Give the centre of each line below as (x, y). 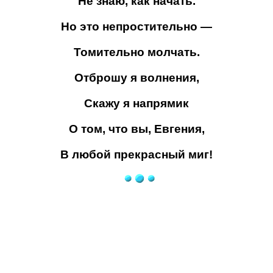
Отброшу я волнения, (136, 78)
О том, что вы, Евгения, (136, 129)
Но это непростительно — (136, 27)
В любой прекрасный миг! (136, 154)
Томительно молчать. (136, 52)
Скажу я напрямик (136, 103)
